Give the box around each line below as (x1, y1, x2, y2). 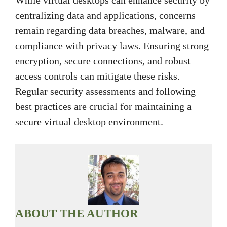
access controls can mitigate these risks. (15, 70, 180, 82)
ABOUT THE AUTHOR (15, 207, 138, 220)
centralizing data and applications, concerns (15, 10, 196, 21)
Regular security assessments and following (15, 86, 196, 97)
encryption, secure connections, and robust (15, 55, 191, 67)
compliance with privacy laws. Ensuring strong (15, 40, 209, 52)
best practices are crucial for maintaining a (15, 101, 192, 112)
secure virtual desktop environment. (15, 116, 163, 128)
